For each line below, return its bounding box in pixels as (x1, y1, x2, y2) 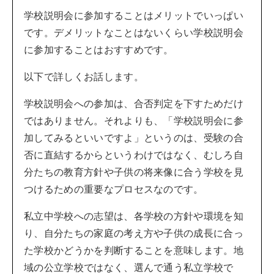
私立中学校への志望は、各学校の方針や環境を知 (24, 210, 244, 223)
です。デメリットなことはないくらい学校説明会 (24, 26, 244, 39)
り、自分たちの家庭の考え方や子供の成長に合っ (24, 227, 244, 240)
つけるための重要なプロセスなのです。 (24, 183, 204, 196)
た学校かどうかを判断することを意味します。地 (24, 244, 244, 257)
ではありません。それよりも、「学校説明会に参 (24, 114, 244, 127)
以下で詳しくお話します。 (24, 70, 144, 83)
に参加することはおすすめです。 (24, 43, 174, 56)
